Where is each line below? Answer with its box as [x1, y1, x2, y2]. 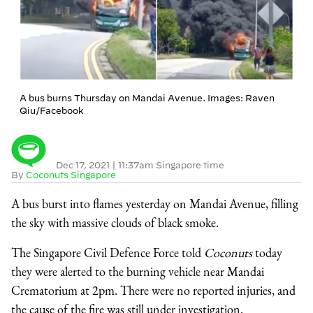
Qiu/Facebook [20, 105, 84, 115]
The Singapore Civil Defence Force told [11, 244, 204, 261]
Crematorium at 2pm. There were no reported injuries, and [11, 282, 296, 298]
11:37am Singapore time [118, 159, 224, 170]
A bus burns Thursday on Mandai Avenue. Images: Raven [20, 92, 275, 103]
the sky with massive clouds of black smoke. [11, 214, 219, 231]
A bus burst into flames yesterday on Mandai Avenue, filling [11, 195, 298, 212]
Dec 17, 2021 [56, 159, 112, 170]
